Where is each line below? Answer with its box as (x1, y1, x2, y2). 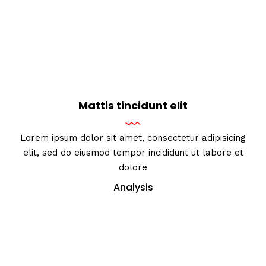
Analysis (113, 180, 153, 194)
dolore (119, 161, 147, 173)
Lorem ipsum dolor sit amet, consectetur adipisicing (20, 132, 246, 143)
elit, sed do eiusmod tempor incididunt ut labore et (23, 147, 243, 158)
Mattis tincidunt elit (78, 97, 188, 113)
